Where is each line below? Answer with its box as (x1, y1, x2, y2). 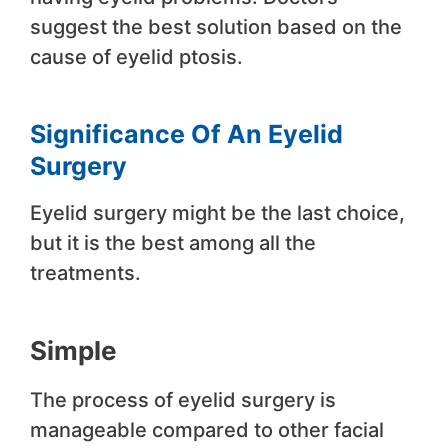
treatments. (30, 261, 141, 286)
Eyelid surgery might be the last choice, (30, 201, 405, 226)
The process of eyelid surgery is (30, 388, 336, 413)
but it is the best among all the (30, 231, 316, 256)
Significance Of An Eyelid (30, 119, 343, 150)
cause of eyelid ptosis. (30, 45, 243, 70)
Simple (30, 335, 117, 367)
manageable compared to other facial (30, 418, 384, 443)
